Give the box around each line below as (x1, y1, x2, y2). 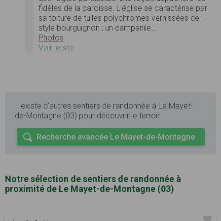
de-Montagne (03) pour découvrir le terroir (15, 111, 160, 121)
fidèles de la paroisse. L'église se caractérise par (38, 3, 207, 13)
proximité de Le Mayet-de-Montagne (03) (5, 184, 174, 194)
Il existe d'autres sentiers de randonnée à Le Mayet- (15, 101, 193, 111)
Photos (38, 33, 64, 43)
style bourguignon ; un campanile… (38, 23, 156, 33)
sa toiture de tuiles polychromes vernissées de (38, 13, 199, 23)
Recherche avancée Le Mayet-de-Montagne (36, 132, 195, 142)
